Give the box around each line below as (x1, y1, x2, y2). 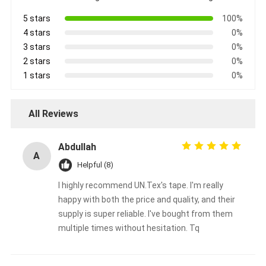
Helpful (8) (77, 160, 113, 169)
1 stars (23, 70, 50, 80)
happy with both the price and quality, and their (58, 194, 235, 204)
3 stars (23, 42, 50, 52)
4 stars (23, 27, 50, 37)
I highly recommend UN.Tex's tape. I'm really (58, 180, 223, 190)
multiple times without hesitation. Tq (58, 223, 199, 233)
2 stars (23, 56, 50, 66)
